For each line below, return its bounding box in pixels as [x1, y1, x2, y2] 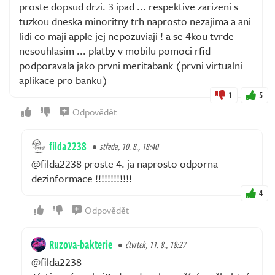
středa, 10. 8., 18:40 [99, 140, 158, 153]
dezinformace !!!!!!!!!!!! [31, 171, 132, 186]
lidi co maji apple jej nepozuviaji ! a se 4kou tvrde [19, 28, 234, 44]
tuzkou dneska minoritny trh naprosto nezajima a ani [19, 14, 251, 29]
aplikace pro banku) [19, 72, 107, 88]
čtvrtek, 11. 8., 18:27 [125, 238, 186, 251]
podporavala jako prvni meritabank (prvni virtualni [19, 58, 242, 73]
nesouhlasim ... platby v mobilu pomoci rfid [19, 43, 211, 58]
